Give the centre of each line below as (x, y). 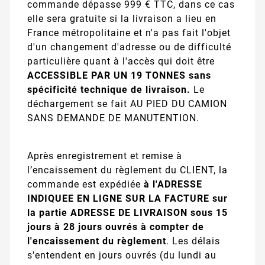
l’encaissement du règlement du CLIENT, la (127, 170)
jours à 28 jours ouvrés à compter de (116, 227)
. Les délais (193, 241)
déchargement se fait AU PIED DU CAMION (127, 104)
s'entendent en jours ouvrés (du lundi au (122, 255)
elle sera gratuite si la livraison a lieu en (122, 18)
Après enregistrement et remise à (105, 156)
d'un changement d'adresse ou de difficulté (129, 47)
